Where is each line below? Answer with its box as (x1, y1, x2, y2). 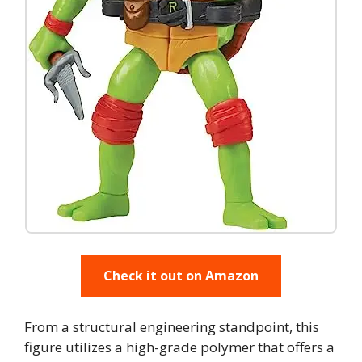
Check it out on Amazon (103, 267, 259, 284)
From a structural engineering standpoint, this (24, 318, 319, 336)
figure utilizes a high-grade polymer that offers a (24, 338, 335, 356)
